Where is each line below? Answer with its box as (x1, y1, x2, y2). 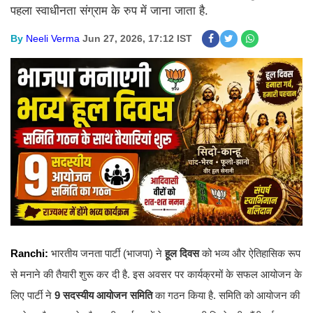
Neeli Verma (26, 33, 80, 44)
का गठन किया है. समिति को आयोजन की (152, 289, 300, 302)
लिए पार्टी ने (10, 289, 54, 302)
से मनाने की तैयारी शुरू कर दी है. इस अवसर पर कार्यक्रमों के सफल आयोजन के (10, 268, 302, 281)
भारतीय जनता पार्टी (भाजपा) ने (48, 247, 165, 260)
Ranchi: (10, 247, 48, 260)
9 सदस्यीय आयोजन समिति (54, 289, 152, 302)
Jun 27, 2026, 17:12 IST (82, 33, 192, 44)
